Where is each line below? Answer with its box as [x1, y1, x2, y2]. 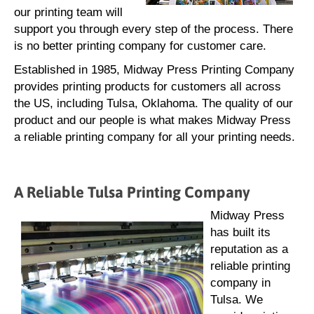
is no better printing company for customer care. [14, 39, 266, 53]
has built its [210, 226, 271, 239]
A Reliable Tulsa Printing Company [14, 183, 250, 201]
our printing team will [14, 6, 123, 19]
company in [210, 276, 271, 289]
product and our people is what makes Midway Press [14, 114, 291, 127]
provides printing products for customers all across [14, 80, 281, 93]
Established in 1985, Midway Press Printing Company [14, 63, 294, 76]
